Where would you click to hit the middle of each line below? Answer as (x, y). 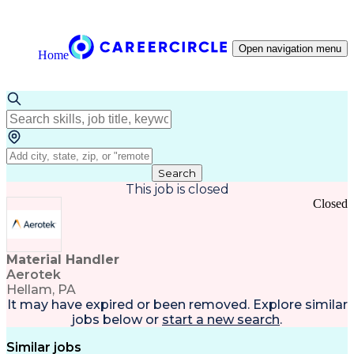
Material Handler (63, 260)
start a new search (221, 320)
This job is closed (177, 189)
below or (129, 320)
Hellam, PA (41, 290)
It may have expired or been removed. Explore (154, 305)
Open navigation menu (290, 49)
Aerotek (34, 275)
